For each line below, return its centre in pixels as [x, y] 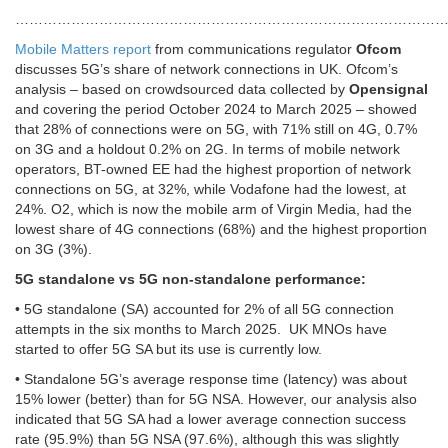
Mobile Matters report [83, 49]
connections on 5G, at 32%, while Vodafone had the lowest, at [210, 189]
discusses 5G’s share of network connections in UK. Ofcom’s [206, 69]
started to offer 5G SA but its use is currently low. [168, 349]
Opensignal [386, 89]
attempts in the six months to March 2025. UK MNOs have [201, 329]
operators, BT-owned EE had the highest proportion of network [213, 169]
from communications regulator [253, 49]
